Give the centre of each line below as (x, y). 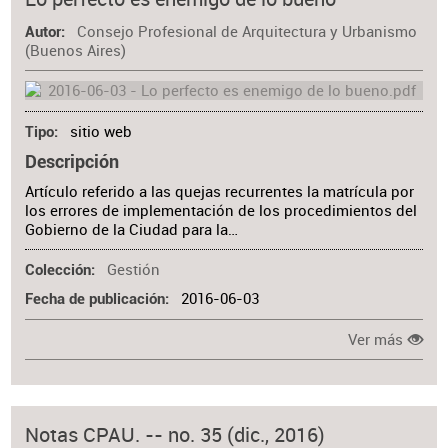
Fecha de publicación (95, 300)
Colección (58, 271)
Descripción (72, 161)
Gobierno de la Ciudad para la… (132, 230)
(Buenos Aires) (76, 51)
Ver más (376, 339)
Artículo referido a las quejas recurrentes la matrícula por (220, 192)
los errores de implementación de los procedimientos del (221, 211)
